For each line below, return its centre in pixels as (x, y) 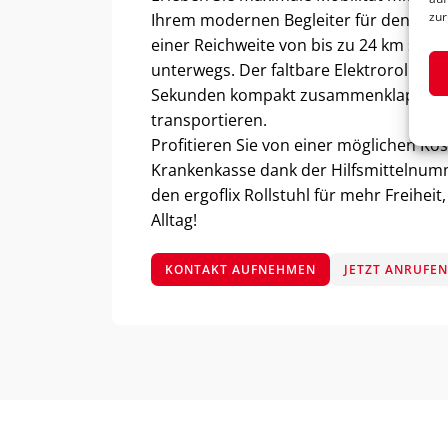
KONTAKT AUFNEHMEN (241, 269)
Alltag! (174, 220)
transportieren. (209, 120)
